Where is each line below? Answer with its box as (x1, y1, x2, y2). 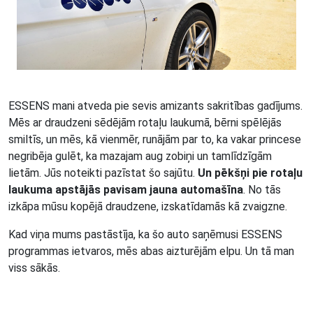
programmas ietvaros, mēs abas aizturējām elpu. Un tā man (8, 244, 294, 258)
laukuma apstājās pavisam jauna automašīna (8, 182, 243, 196)
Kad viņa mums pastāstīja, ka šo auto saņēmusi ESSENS (8, 227, 282, 241)
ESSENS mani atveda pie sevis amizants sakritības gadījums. (8, 99, 303, 112)
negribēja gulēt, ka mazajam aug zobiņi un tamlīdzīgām (8, 149, 272, 163)
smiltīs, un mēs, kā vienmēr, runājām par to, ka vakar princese (8, 132, 301, 146)
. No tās (243, 182, 281, 196)
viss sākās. (8, 261, 60, 275)
